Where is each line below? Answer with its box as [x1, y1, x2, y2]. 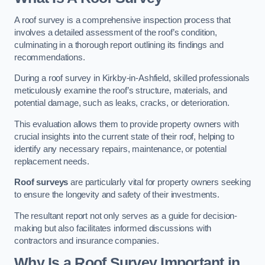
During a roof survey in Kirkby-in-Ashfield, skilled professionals [14, 73, 250, 83]
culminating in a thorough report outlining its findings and [14, 40, 224, 50]
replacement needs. [14, 156, 89, 166]
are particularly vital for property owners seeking [68, 177, 251, 188]
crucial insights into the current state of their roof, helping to [14, 131, 234, 141]
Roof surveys [14, 177, 69, 188]
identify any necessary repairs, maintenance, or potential [14, 144, 227, 154]
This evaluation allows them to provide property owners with [14, 119, 239, 129]
